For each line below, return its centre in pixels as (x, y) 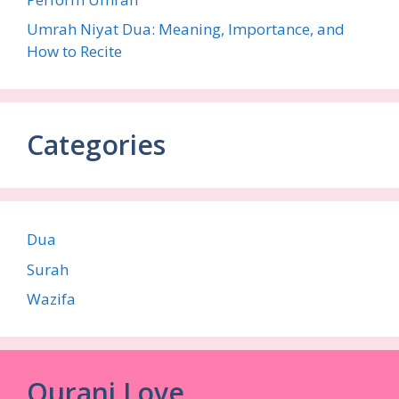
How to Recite (74, 52)
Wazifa (51, 299)
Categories (96, 145)
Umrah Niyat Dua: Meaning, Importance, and (186, 29)
